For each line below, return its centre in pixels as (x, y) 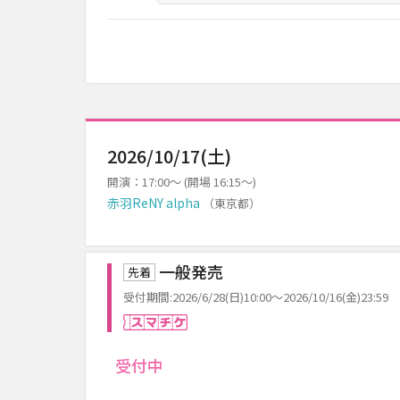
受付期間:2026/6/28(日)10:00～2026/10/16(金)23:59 (256, 297)
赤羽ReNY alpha (154, 203)
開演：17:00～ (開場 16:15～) (182, 182)
